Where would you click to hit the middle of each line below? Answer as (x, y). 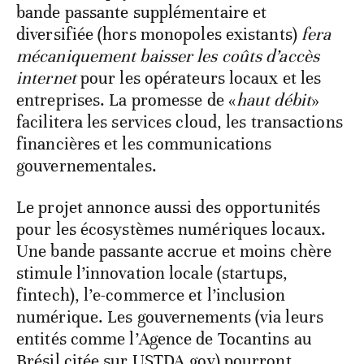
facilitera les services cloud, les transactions (180, 121)
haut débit (273, 100)
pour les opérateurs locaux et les (199, 78)
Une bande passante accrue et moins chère (174, 251)
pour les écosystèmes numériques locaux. (171, 229)
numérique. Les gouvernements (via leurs (170, 316)
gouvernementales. (87, 165)
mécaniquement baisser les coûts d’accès (168, 56)
